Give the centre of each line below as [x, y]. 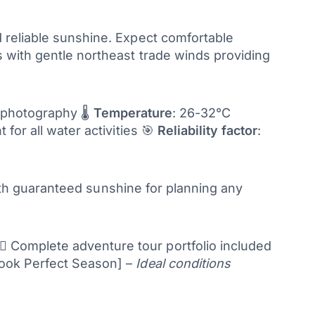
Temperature [133, 112]
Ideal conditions [183, 263]
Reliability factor [207, 130]
